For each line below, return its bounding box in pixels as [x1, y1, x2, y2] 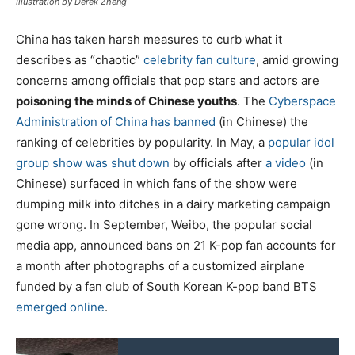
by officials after [170, 155, 265, 170]
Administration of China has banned [16, 113, 216, 129]
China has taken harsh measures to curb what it [16, 31, 282, 47]
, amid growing [256, 52, 338, 67]
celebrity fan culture [143, 52, 256, 67]
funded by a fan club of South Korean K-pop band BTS [16, 278, 317, 294]
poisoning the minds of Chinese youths [16, 93, 237, 109]
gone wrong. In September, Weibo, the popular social [16, 216, 312, 232]
